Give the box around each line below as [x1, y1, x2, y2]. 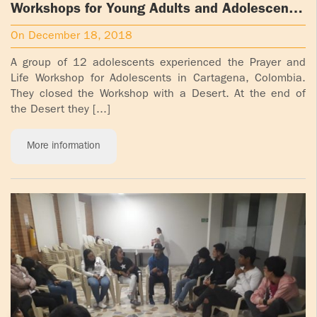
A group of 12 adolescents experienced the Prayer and [11, 57, 306, 69]
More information [27, 141, 100, 151]
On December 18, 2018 [11, 30, 132, 42]
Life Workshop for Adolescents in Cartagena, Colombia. [11, 73, 306, 85]
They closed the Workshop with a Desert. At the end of [11, 88, 306, 100]
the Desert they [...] [11, 104, 110, 116]
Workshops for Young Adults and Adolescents [11, 2, 301, 17]
